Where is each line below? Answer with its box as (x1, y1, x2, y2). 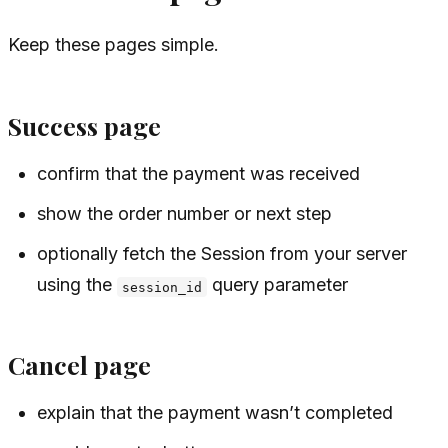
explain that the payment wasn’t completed (37, 402, 394, 424)
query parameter (207, 274, 349, 296)
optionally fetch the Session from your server (37, 243, 408, 265)
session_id (122, 279, 203, 295)
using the (37, 274, 118, 296)
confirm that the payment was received (37, 163, 361, 185)
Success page (8, 108, 161, 142)
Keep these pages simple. (8, 34, 219, 56)
